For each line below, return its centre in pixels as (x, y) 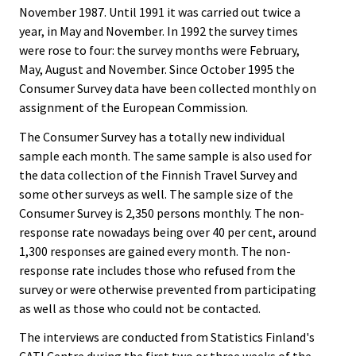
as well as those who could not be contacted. (140, 308)
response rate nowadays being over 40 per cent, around (168, 232)
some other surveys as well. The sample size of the (156, 193)
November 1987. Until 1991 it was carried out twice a (160, 12)
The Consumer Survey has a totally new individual (152, 136)
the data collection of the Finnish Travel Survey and (158, 174)
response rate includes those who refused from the (157, 270)
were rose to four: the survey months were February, (159, 50)
